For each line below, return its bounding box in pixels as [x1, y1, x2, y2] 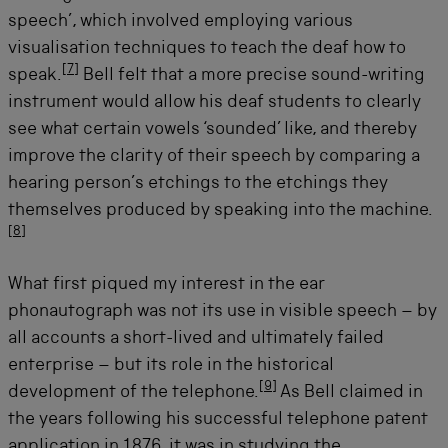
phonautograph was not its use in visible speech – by [8, 302, 437, 321]
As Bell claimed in [277, 383, 423, 402]
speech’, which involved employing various [8, 12, 353, 31]
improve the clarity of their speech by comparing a [8, 147, 420, 166]
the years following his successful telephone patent [8, 410, 428, 429]
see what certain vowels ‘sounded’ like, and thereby [8, 120, 417, 139]
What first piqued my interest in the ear [8, 275, 325, 294]
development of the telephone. [8, 383, 259, 402]
